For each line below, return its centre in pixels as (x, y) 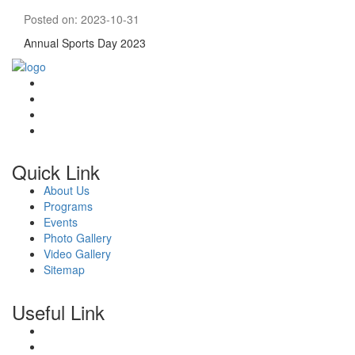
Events (61, 221)
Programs (68, 206)
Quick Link (56, 171)
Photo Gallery (78, 237)
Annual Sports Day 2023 (85, 42)
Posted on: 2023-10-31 (82, 19)
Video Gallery (77, 253)
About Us (67, 190)
